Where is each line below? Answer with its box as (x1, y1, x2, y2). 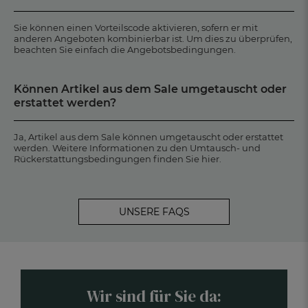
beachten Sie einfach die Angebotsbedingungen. (14, 44, 236, 56)
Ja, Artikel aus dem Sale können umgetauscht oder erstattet (14, 131, 283, 143)
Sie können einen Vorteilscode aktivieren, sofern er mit (14, 22, 258, 34)
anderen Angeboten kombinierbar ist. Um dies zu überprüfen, (14, 33, 292, 45)
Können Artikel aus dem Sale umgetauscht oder (14, 82, 287, 96)
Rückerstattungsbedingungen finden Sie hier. (14, 153, 221, 165)
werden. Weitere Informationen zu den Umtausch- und (14, 142, 261, 154)
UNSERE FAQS (118, 206, 190, 219)
